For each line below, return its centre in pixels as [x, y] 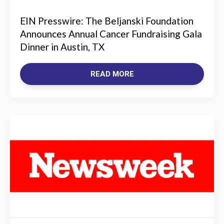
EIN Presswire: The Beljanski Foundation [107, 21]
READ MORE [112, 74]
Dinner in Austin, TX [62, 47]
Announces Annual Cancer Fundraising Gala [111, 34]
